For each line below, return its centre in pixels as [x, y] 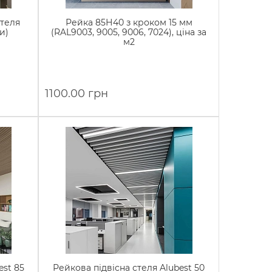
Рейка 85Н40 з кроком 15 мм [129, 22]
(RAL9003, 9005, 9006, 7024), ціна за [129, 32]
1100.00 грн [77, 93]
